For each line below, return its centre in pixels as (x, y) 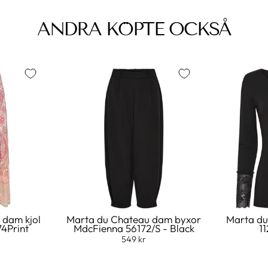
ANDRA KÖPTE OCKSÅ (134, 29)
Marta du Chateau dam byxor (134, 219)
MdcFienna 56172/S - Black (134, 228)
